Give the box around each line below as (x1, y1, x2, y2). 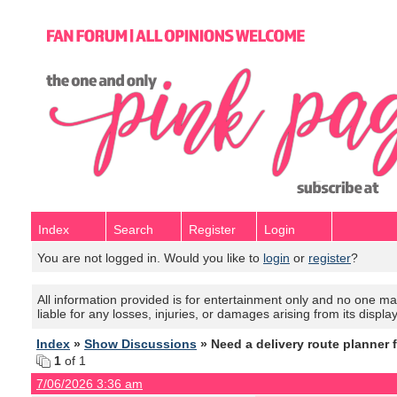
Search (113, 222, 153, 237)
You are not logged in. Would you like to (37, 251, 263, 265)
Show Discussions (84, 337, 197, 351)
